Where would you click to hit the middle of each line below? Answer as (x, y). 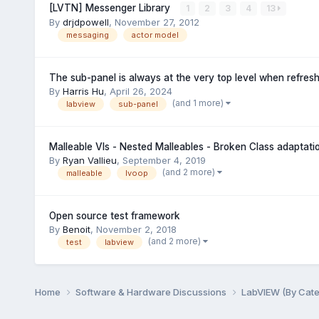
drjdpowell (85, 22)
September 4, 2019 (164, 160)
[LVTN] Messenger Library (111, 7)
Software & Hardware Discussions (152, 292)
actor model (155, 35)
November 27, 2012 (157, 22)
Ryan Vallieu (89, 160)
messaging (87, 35)
